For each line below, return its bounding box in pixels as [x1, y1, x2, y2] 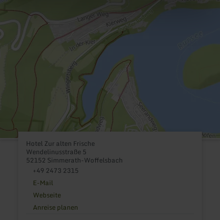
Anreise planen [32, 201, 78, 213]
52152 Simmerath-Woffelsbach [26, 154, 123, 165]
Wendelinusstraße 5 [26, 146, 87, 157]
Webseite [32, 189, 61, 200]
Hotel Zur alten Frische [26, 137, 95, 149]
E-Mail [32, 177, 53, 188]
